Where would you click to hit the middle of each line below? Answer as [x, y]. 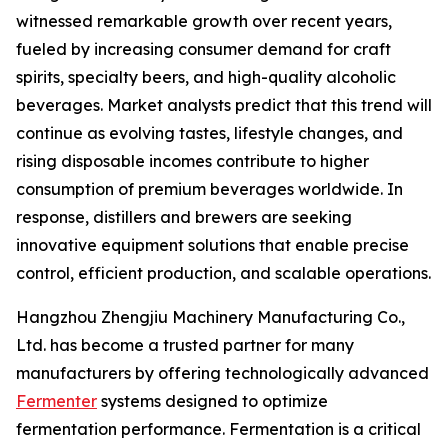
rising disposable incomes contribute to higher [192, 161]
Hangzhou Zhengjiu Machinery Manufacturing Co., [210, 317]
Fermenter [56, 401]
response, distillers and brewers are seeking [184, 217]
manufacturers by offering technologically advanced [222, 373]
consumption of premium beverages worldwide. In [209, 189]
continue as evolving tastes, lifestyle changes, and [209, 133]
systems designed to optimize [212, 401]
